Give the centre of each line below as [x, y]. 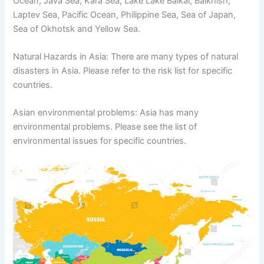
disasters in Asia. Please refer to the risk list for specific [123, 70]
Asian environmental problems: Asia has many [106, 113]
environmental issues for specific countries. [100, 141]
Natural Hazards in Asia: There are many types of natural [126, 56]
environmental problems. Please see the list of [105, 127]
